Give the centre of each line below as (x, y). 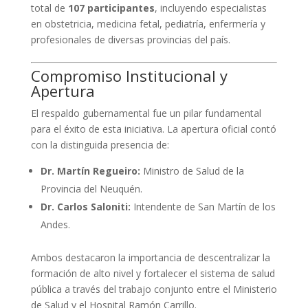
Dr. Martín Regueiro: (90, 170)
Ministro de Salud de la (192, 170)
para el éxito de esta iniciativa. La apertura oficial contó (153, 129)
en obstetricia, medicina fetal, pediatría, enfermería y (148, 23)
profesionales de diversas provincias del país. (130, 39)
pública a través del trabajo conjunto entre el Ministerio (154, 289)
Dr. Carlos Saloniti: (85, 206)
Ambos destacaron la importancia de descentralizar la (150, 257)
